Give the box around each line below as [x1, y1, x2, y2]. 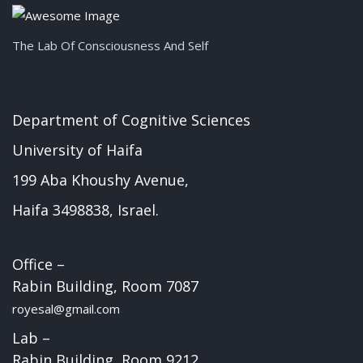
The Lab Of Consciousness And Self [12, 37, 208, 54]
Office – [12, 254, 65, 275]
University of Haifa [12, 140, 143, 160]
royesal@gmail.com [12, 301, 120, 318]
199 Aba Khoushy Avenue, [12, 170, 189, 190]
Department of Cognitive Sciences [12, 110, 250, 130]
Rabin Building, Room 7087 [12, 276, 199, 297]
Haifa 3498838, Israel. [12, 200, 159, 220]
